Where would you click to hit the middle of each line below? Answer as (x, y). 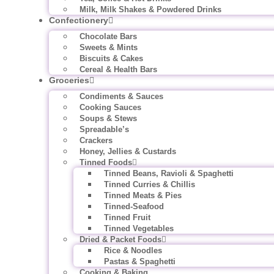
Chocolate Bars (108, 36)
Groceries (69, 80)
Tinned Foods (106, 162)
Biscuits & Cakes (111, 58)
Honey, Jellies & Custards (128, 151)
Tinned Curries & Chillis (150, 184)
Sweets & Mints (109, 47)
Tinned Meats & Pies (143, 195)
